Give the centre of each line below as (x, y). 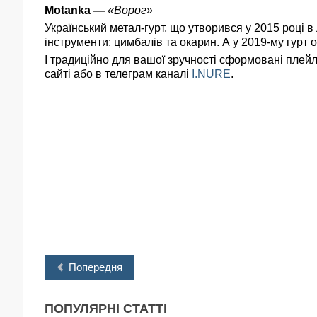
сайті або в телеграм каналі (118, 74)
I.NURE (211, 74)
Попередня (96, 267)
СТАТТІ (143, 309)
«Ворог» (130, 10)
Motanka (68, 10)
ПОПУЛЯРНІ (82, 309)
